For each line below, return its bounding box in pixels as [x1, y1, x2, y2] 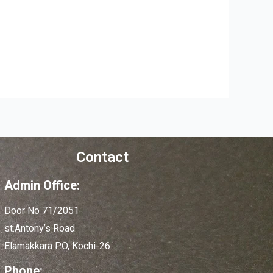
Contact [76, 148, 129, 166]
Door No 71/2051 [4, 204, 80, 216]
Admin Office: [4, 177, 80, 193]
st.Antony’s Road [4, 222, 76, 234]
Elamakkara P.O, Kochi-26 [4, 239, 111, 252]
